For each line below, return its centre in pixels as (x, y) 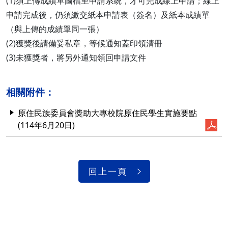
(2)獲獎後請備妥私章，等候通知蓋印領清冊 (84, 43)
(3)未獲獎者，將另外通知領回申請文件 (76, 58)
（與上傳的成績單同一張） (55, 29)
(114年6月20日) (46, 125)
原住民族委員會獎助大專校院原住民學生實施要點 (107, 113)
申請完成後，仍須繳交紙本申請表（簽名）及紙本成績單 (108, 15)
